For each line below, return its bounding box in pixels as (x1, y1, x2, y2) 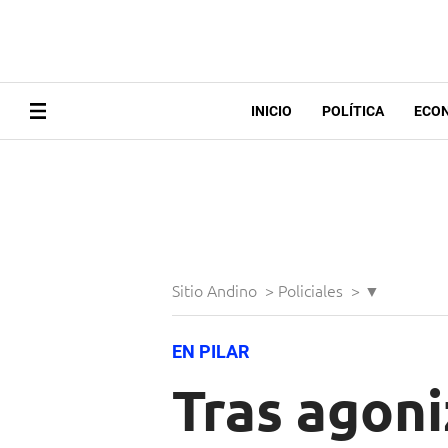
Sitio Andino (172, 279, 261, 302)
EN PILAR (172, 341, 249, 363)
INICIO (250, 103, 292, 120)
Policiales (278, 279, 347, 302)
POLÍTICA (321, 103, 384, 120)
